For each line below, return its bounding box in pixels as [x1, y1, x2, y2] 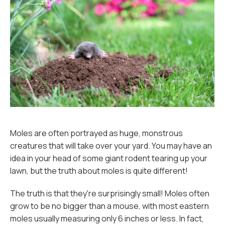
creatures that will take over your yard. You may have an [10, 140, 212, 151]
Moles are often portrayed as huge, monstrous [10, 128, 183, 139]
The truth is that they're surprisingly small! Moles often [10, 188, 209, 199]
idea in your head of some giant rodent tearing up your [10, 153, 207, 164]
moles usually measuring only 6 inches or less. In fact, [10, 213, 204, 224]
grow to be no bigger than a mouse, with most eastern [10, 200, 209, 211]
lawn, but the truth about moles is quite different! [10, 165, 188, 176]
